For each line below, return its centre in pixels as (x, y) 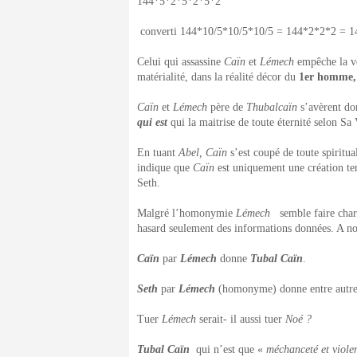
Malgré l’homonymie (186, 213)
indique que (165, 168)
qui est (152, 122)
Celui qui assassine (180, 62)
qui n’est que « (228, 349)
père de (227, 107)
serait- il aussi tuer (242, 319)
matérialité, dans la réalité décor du (218, 77)
